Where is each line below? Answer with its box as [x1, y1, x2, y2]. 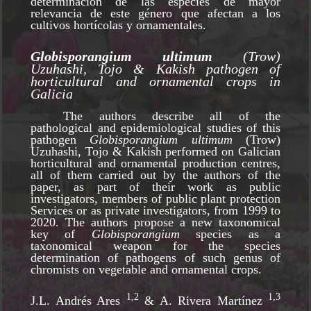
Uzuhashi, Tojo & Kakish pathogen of [31, 60, 280, 76]
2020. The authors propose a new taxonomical [31, 215, 280, 229]
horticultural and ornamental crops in [31, 73, 280, 89]
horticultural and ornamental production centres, [31, 155, 280, 170]
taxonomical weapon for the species [31, 238, 280, 253]
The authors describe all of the [63, 108, 280, 123]
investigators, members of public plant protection [31, 191, 280, 205]
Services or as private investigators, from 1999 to [31, 203, 280, 217]
